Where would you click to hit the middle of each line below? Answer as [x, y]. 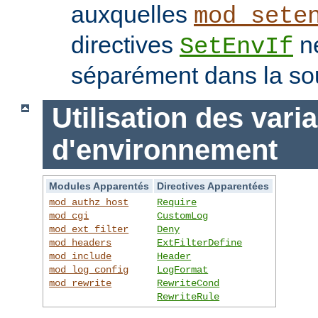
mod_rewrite [81, 283]
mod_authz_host [89, 202]
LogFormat [183, 269]
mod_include [81, 256]
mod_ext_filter [89, 229]
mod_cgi [69, 215]
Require [177, 202]
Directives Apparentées [213, 186]
